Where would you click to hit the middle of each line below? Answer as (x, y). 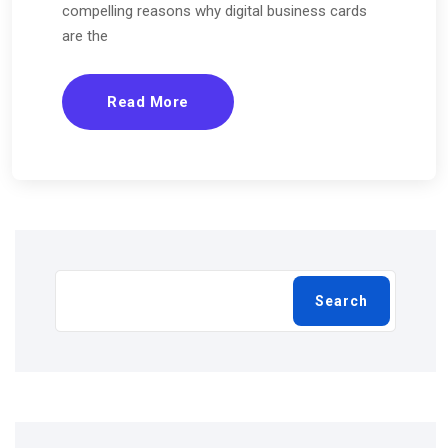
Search (341, 301)
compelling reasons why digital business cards (214, 11)
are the (85, 36)
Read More (148, 102)
